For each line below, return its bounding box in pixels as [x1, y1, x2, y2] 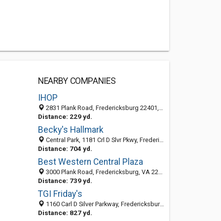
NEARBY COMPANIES [37, 76, 116, 86]
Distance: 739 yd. [37, 177, 92, 184]
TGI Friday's [37, 189, 82, 199]
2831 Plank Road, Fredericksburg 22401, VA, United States [44, 104, 159, 111]
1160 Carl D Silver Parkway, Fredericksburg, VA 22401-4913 [44, 200, 160, 208]
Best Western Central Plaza [37, 157, 143, 167]
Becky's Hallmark [37, 125, 104, 135]
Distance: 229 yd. [37, 112, 92, 120]
